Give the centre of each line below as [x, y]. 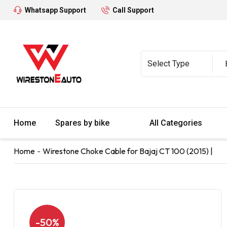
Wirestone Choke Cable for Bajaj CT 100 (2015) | [128, 151]
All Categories [177, 123]
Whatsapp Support [55, 10]
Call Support [133, 10]
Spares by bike [83, 123]
